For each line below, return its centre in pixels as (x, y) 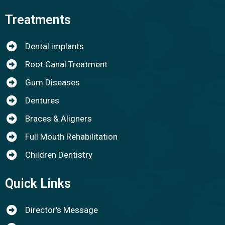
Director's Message (62, 210)
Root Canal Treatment (67, 64)
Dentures (42, 100)
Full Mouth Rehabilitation (72, 137)
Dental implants (55, 46)
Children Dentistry (59, 155)
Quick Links (38, 184)
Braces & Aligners (59, 119)
